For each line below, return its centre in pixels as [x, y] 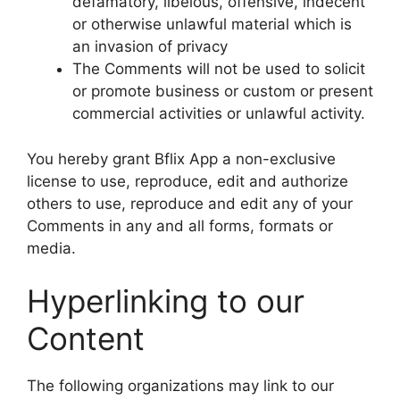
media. [51, 248]
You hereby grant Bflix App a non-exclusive [181, 158]
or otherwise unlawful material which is [212, 24]
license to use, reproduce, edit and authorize [187, 181]
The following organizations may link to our [180, 386]
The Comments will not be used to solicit [219, 69]
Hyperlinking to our [166, 301]
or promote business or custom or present [223, 91]
